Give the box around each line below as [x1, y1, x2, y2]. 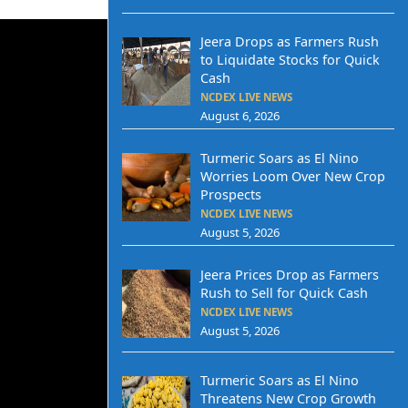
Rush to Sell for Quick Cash [199, 283, 368, 301]
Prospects [199, 186, 261, 203]
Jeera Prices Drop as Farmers [199, 265, 379, 283]
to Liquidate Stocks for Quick [199, 51, 380, 69]
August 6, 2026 [199, 107, 280, 125]
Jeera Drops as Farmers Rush [199, 33, 379, 51]
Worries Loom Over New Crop [199, 168, 385, 185]
